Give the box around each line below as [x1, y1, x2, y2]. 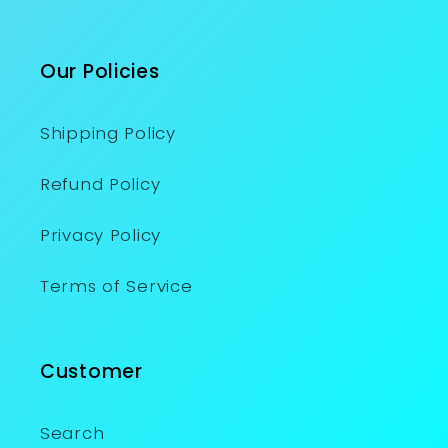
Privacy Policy [40, 223, 162, 248]
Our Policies [40, 58, 160, 86]
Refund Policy [40, 172, 161, 197]
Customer [40, 358, 143, 386]
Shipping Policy [40, 121, 176, 146]
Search [40, 421, 105, 446]
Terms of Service [40, 274, 193, 299]
